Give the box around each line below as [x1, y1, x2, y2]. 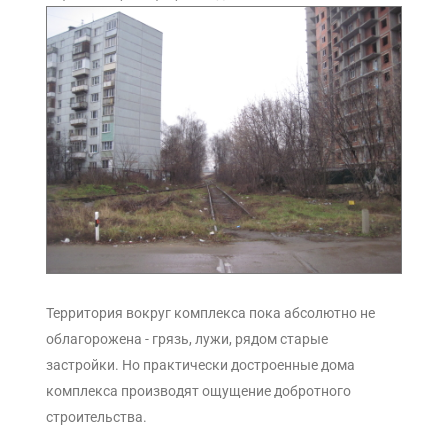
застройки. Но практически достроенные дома [46, 356, 355, 373]
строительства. [46, 408, 147, 425]
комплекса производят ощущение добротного [46, 382, 351, 399]
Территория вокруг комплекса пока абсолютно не [46, 304, 375, 321]
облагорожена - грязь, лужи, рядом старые [46, 330, 328, 347]
